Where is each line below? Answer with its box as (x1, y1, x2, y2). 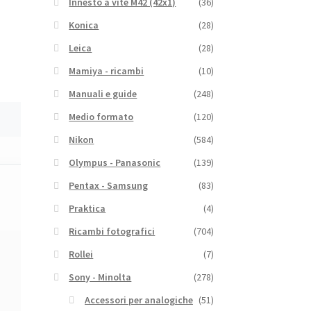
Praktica (69, 201, 106, 215)
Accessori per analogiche (84, 293, 193, 306)
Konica (69, 18, 99, 31)
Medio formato (69, 110, 134, 123)
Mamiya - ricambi (69, 64, 144, 77)
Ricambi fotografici (69, 224, 155, 237)
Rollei (69, 247, 94, 260)
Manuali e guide (69, 87, 137, 100)
